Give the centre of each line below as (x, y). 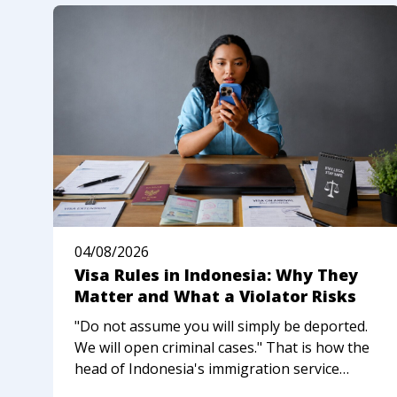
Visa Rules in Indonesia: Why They (216, 275)
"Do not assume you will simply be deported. (221, 327)
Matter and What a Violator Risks (215, 296)
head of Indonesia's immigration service (207, 369)
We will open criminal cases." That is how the (222, 348)
